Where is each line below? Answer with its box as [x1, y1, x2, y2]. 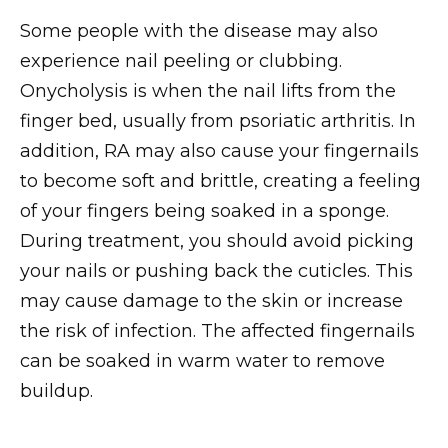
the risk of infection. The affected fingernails [20, 319, 415, 342]
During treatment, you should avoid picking [20, 229, 414, 252]
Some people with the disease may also [20, 19, 378, 42]
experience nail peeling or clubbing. [20, 49, 342, 72]
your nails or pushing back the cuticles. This [20, 259, 413, 282]
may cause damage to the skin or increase [20, 289, 403, 312]
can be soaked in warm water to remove [20, 349, 385, 372]
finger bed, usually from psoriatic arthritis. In [20, 109, 416, 132]
